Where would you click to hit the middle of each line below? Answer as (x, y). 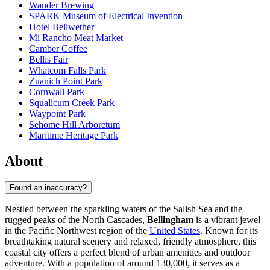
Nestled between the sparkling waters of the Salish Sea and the (124, 209)
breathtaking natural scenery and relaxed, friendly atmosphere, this (130, 241)
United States (175, 230)
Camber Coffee (58, 49)
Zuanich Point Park (66, 81)
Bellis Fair (49, 60)
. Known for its (229, 230)
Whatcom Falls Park (67, 71)
